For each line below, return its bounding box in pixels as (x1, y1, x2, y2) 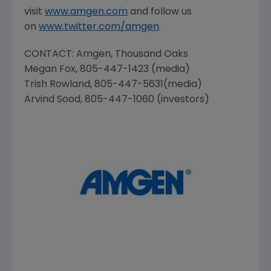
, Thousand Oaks (111, 49, 191, 59)
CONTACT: (24, 49, 76, 59)
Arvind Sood (24, 94, 80, 105)
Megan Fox (24, 64, 76, 74)
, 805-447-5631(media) (90, 79, 204, 90)
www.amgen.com (45, 7, 128, 17)
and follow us (128, 7, 192, 17)
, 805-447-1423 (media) (76, 64, 190, 74)
